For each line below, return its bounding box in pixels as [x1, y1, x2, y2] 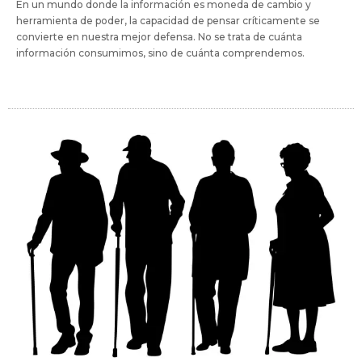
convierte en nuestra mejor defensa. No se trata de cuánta [16, 31, 302, 44]
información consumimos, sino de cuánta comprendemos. [16, 47, 305, 60]
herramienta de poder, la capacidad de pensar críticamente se [16, 15, 320, 27]
